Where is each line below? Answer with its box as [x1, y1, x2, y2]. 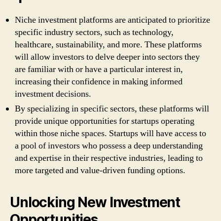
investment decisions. [15, 88, 91, 100]
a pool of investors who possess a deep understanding [15, 140, 203, 151]
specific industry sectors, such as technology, [15, 26, 174, 38]
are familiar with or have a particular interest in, [15, 63, 183, 75]
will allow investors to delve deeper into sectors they [15, 51, 200, 63]
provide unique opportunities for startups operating [15, 115, 194, 127]
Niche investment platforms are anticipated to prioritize [15, 14, 210, 26]
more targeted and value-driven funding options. [15, 164, 185, 176]
